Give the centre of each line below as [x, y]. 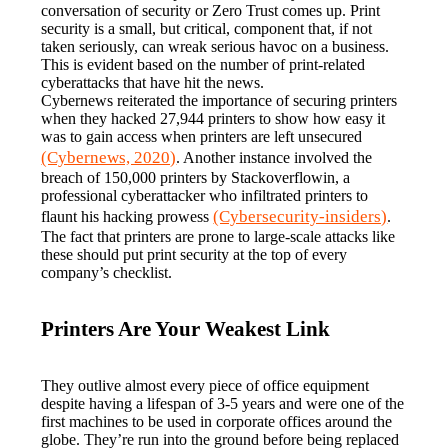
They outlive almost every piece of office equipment [205, 385]
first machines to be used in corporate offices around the [217, 421]
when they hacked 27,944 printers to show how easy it [213, 118]
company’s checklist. [107, 272]
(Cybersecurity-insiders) [300, 216]
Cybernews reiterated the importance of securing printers [219, 100]
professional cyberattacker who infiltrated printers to [205, 195]
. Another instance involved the [274, 157]
